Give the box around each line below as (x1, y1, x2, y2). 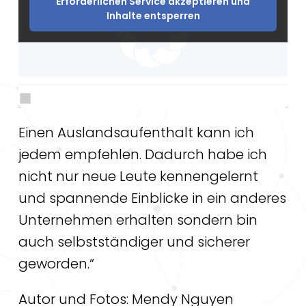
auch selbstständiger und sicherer (18, 232, 250, 251)
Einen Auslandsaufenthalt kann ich (18, 122, 254, 142)
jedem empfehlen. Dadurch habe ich (18, 144, 267, 164)
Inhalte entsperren (106, 8, 200, 23)
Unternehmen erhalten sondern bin (18, 210, 258, 229)
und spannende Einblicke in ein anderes (18, 188, 286, 208)
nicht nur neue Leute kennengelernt (18, 166, 258, 186)
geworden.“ (18, 253, 94, 273)
